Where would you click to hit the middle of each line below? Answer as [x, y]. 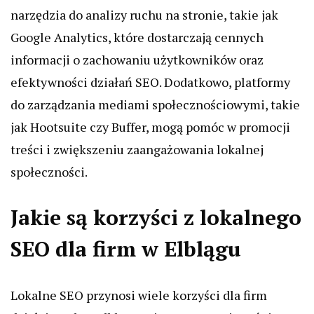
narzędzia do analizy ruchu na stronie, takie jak [144, 15]
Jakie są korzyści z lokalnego [156, 217]
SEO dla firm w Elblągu [126, 249]
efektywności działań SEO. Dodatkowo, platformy [150, 82]
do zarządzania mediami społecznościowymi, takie [155, 104]
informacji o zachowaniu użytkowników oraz [137, 60]
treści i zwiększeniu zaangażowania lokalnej [137, 149]
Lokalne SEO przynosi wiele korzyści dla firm [139, 295]
